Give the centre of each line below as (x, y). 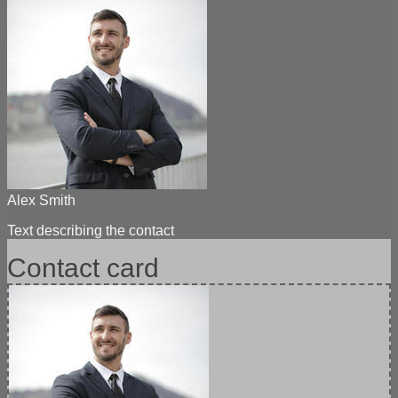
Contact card (83, 267)
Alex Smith (41, 200)
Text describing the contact (91, 230)
